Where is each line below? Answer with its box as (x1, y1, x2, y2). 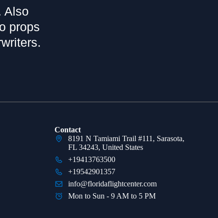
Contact (54, 126, 81, 134)
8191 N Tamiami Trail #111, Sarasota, (68, 134, 184, 143)
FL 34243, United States (68, 143, 143, 151)
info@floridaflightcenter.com (68, 180, 157, 188)
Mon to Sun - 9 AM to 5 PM (68, 192, 156, 200)
